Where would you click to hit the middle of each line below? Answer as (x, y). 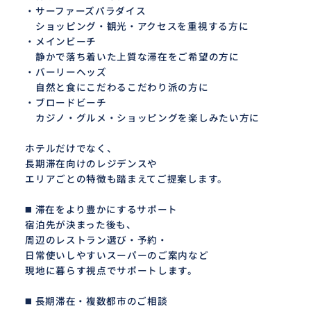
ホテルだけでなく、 (71, 148)
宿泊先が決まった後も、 (81, 225)
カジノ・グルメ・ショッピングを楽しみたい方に (142, 118)
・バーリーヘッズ (66, 72)
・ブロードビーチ (66, 102)
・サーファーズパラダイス (86, 11)
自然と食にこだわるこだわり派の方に (117, 87)
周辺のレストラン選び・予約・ (96, 240)
